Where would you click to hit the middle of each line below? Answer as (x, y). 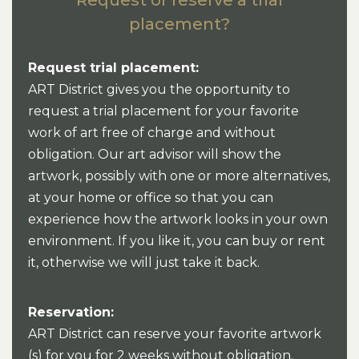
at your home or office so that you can (151, 197)
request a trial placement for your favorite (163, 111)
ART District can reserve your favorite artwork (175, 333)
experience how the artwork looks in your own (178, 219)
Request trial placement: (113, 67)
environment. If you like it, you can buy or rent (177, 240)
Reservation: (71, 312)
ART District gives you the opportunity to (159, 89)
